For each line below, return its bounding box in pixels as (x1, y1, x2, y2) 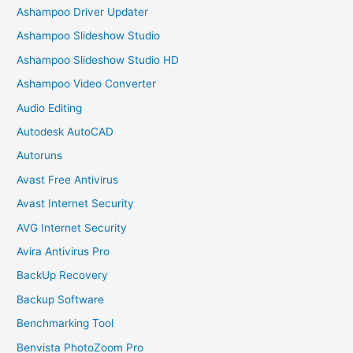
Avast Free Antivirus (17, 173, 119, 186)
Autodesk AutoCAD (17, 125, 114, 138)
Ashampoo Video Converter (17, 77, 157, 91)
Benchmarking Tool (17, 317, 114, 330)
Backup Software (17, 292, 105, 306)
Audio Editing (17, 101, 83, 114)
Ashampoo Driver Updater (17, 5, 149, 18)
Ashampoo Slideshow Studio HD (17, 53, 180, 66)
